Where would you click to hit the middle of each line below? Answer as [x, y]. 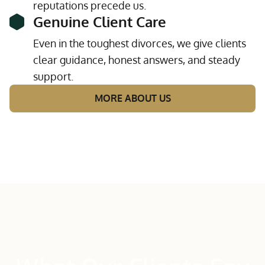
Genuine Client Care [100, 22]
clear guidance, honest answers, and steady [137, 60]
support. [53, 76]
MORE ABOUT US [132, 98]
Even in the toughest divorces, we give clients [140, 43]
